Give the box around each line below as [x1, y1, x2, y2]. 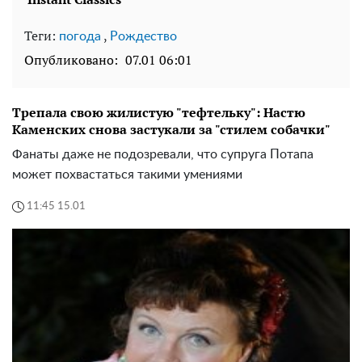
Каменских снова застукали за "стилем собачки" [12, 120, 330, 138]
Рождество [110, 29, 177, 43]
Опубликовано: [24, 50, 118, 69]
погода [59, 29, 101, 43]
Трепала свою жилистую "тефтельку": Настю [12, 103, 305, 121]
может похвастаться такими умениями [12, 167, 242, 181]
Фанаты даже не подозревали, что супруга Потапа [12, 147, 314, 161]
